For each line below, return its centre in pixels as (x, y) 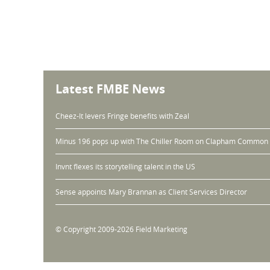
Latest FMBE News (110, 89)
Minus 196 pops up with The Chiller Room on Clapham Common (162, 141)
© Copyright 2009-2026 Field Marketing (121, 229)
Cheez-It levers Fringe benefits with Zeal (122, 115)
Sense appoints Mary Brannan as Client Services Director (151, 191)
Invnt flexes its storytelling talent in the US (125, 166)
